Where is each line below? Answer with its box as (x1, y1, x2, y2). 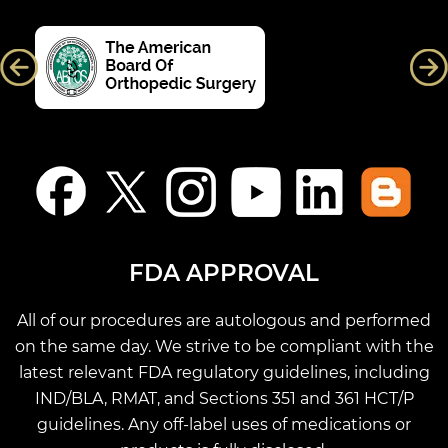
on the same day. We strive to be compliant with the (14, 337, 434, 356)
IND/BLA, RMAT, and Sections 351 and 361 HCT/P (34, 389, 414, 408)
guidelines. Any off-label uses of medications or (37, 415, 411, 434)
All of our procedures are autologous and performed (17, 311, 431, 330)
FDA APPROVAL (129, 259, 319, 287)
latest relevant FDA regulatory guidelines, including (18, 363, 430, 382)
